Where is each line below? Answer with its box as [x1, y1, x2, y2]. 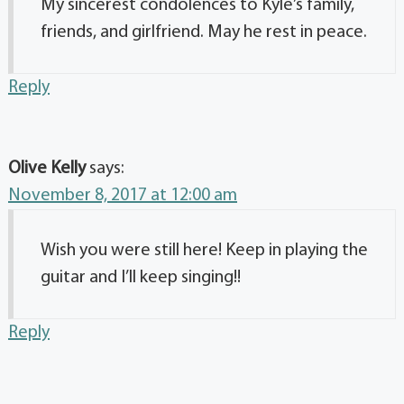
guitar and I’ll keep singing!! [41, 268, 241, 287]
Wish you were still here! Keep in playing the [41, 241, 368, 260]
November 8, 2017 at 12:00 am [8, 186, 237, 205]
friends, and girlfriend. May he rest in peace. [41, 23, 367, 41]
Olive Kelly [8, 159, 86, 178]
